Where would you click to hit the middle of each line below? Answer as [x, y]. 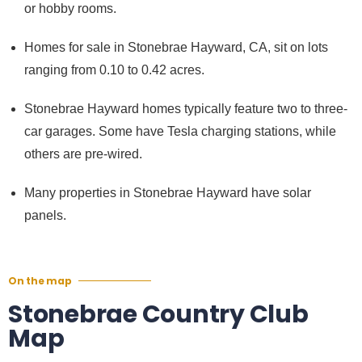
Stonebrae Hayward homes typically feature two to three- [186, 109]
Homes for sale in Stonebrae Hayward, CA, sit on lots [176, 48]
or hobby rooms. [70, 9]
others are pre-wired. [83, 154]
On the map [40, 281]
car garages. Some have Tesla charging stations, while [180, 132]
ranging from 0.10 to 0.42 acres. [114, 70]
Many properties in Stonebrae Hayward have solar [168, 193]
